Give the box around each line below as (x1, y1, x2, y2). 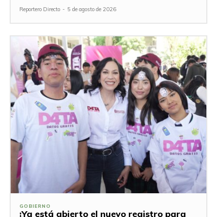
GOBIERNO (19, 202, 51, 209)
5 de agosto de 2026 (67, 6, 116, 13)
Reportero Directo (19, 6, 60, 13)
